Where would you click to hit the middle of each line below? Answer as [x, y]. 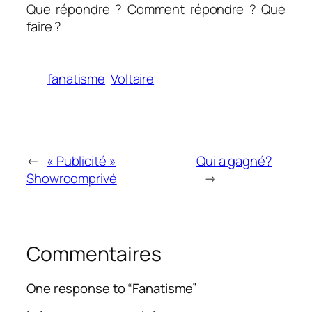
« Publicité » [81, 161]
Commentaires [94, 253]
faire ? [44, 26]
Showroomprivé [72, 178]
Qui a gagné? [234, 161]
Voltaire [132, 78]
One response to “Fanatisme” [112, 289]
